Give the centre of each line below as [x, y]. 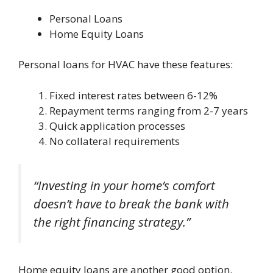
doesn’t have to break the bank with [131, 204]
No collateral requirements [115, 141]
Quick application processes [117, 126]
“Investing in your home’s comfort [124, 186]
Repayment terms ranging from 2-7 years [149, 110]
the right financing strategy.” [112, 222]
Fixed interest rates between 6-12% [133, 95]
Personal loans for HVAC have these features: [126, 65]
